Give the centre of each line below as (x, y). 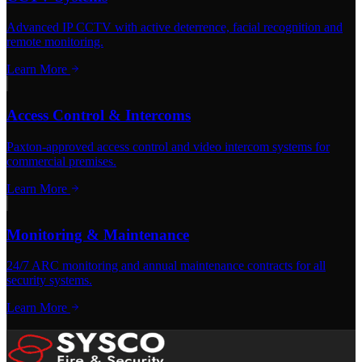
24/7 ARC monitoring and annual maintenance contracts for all (166, 266)
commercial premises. (61, 161)
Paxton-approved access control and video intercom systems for (168, 146)
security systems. (49, 280)
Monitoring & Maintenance (98, 234)
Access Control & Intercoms (99, 116)
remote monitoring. (55, 42)
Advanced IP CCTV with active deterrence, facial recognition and (175, 27)
